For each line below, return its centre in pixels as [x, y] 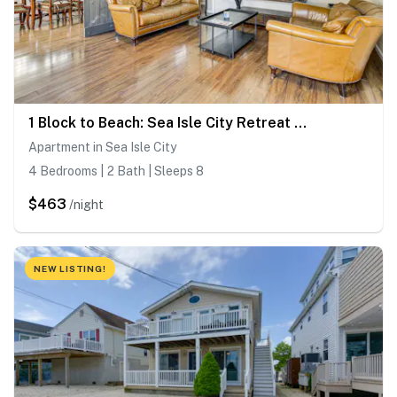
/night [86, 205]
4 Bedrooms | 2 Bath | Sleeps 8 [116, 171]
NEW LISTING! [70, 269]
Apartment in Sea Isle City [102, 148]
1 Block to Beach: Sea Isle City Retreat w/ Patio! [300, 123]
